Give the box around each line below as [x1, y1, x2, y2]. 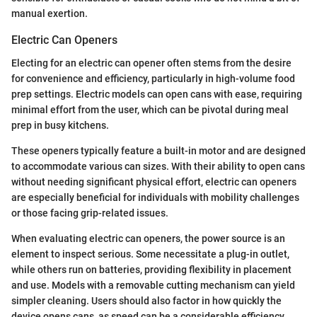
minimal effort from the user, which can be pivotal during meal [11, 103, 289, 115]
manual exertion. [11, 8, 88, 20]
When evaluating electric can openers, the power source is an [11, 232, 285, 244]
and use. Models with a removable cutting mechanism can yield [11, 279, 295, 291]
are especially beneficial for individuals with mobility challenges [11, 191, 299, 203]
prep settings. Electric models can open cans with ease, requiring [11, 88, 302, 100]
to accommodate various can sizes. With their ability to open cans [11, 160, 305, 172]
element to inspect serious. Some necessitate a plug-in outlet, [11, 248, 289, 260]
